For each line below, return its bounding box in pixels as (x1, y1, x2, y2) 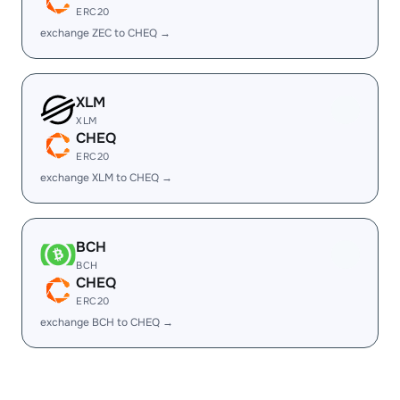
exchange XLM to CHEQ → (40, 171, 172, 185)
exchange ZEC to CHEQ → (40, 26, 171, 40)
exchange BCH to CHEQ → (40, 315, 173, 329)
